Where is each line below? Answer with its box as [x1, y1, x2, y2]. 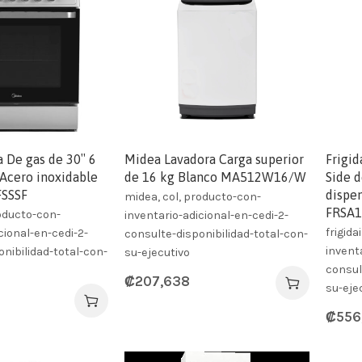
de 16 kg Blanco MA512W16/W [124, 169, 307, 184]
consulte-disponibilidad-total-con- [124, 226, 309, 241]
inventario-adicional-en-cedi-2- [124, 208, 289, 222]
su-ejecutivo [124, 245, 191, 259]
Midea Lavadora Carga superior [124, 151, 305, 166]
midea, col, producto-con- [124, 189, 262, 204]
